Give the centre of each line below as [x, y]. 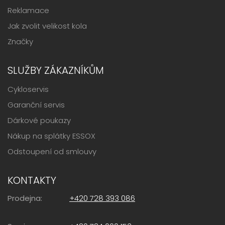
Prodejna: [25, 198]
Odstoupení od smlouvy [52, 152]
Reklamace [28, 11]
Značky [20, 42]
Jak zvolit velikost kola [47, 26]
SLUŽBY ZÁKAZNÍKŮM [56, 71]
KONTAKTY [32, 181]
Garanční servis [36, 105]
